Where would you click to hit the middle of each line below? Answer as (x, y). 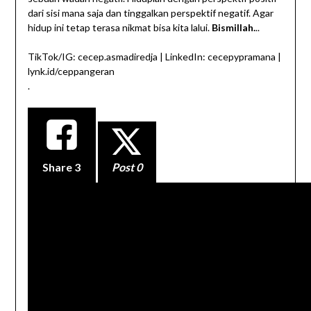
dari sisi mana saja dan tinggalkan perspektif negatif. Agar (150, 13)
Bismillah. (233, 28)
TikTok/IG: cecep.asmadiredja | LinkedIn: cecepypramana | (154, 57)
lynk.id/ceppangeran (71, 72)
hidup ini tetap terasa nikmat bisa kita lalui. (119, 28)
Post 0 (127, 167)
